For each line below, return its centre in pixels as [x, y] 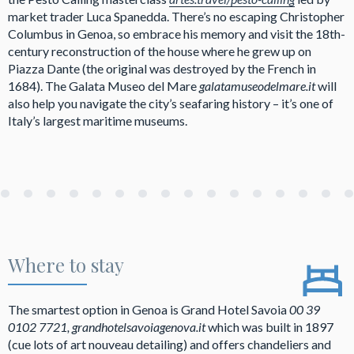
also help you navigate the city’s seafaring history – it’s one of [171, 103]
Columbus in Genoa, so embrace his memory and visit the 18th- [177, 33]
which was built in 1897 [271, 326]
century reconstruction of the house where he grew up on [160, 51]
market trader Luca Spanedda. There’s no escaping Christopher [176, 16]
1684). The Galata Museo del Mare [104, 85]
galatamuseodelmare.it [258, 85]
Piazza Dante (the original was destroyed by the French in [162, 68]
